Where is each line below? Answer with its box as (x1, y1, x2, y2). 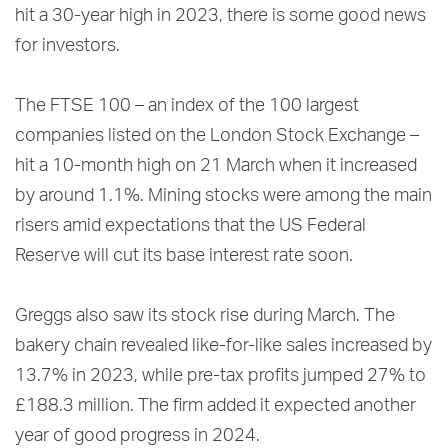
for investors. (15, 37, 120, 56)
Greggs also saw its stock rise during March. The (15, 307, 395, 326)
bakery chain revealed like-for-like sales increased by (15, 337, 432, 356)
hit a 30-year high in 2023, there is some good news (15, 7, 426, 26)
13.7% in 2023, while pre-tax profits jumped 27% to (15, 367, 426, 386)
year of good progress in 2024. (15, 427, 260, 446)
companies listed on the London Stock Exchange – (15, 127, 419, 146)
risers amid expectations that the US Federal (15, 217, 366, 236)
